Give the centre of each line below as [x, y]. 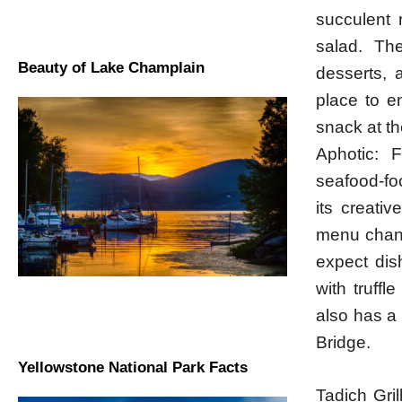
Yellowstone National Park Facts [133, 367]
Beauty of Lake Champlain [111, 68]
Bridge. [344, 342]
